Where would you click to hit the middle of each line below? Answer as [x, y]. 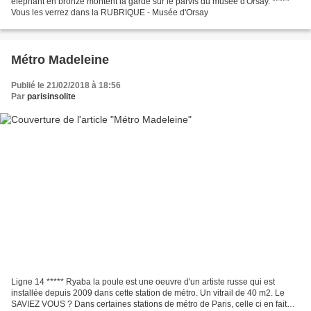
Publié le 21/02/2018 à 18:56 [66, 85]
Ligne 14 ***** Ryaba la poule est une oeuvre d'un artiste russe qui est [143, 282]
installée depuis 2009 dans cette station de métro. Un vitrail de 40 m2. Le [148, 293]
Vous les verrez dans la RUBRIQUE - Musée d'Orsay [110, 12]
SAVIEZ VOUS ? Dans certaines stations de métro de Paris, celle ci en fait [149, 304]
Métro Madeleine [60, 59]
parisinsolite [51, 96]
